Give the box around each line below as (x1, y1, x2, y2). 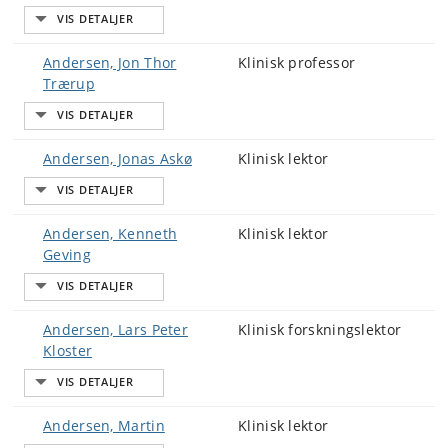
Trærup (43, 74, 95, 93)
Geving (43, 245, 91, 264)
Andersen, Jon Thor (43, 53, 177, 72)
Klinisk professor (238, 53, 356, 72)
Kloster (43, 341, 93, 360)
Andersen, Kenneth (43, 224, 178, 243)
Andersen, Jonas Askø (43, 149, 192, 168)
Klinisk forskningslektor (238, 320, 402, 339)
